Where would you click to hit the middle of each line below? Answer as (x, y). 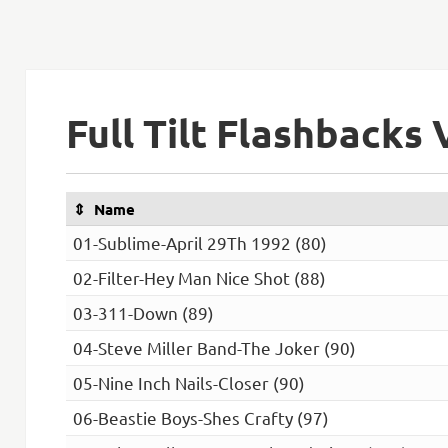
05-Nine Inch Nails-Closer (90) (188, 383)
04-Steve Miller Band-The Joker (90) (214, 348)
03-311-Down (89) (143, 313)
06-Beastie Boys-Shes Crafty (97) (200, 418)
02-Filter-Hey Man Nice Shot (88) (199, 278)
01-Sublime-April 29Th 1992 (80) (199, 243)
